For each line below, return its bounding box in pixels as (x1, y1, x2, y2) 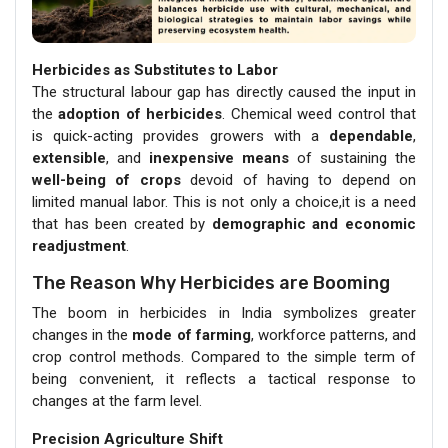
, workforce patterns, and (250, 326, 416, 344)
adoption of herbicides (58, 105, 223, 123)
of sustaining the (297, 149, 416, 167)
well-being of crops (32, 171, 181, 189)
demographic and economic (211, 215, 417, 233)
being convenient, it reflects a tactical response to (32, 370, 416, 388)
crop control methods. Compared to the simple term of (32, 348, 416, 366)
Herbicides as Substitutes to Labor (32, 61, 278, 79)
